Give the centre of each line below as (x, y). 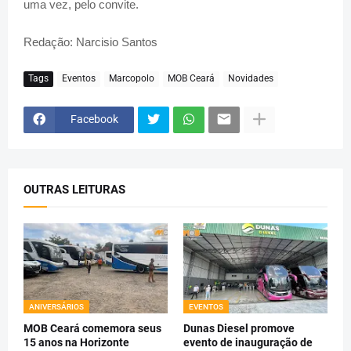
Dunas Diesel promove (239, 328)
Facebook (94, 119)
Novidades (251, 79)
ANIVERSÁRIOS (56, 306)
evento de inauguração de (248, 342)
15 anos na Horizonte (76, 342)
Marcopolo (132, 79)
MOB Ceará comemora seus (92, 328)
